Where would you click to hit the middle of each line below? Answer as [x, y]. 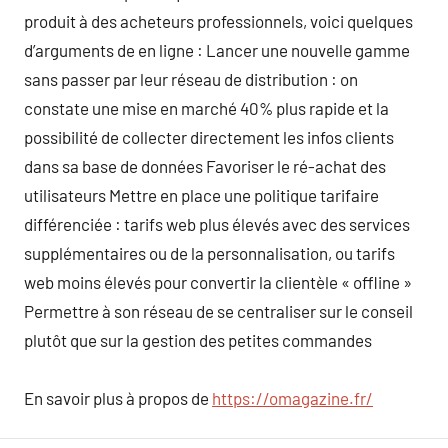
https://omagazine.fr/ [292, 397]
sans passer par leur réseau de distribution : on [191, 78]
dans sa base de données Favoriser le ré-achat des [205, 165]
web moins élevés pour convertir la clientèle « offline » [218, 281]
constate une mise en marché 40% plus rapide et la [206, 107]
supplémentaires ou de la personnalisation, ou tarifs [209, 252]
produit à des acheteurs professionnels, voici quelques [218, 20]
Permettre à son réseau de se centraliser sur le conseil [218, 310]
